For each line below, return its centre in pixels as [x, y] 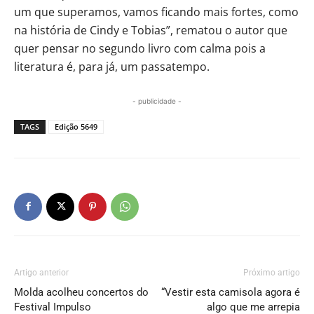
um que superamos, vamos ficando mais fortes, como [156, 12]
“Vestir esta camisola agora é [231, 292]
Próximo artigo [272, 272]
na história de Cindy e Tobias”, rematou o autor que [151, 30]
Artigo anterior [41, 272]
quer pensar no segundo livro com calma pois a [140, 48]
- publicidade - [157, 101]
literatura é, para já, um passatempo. [112, 66]
